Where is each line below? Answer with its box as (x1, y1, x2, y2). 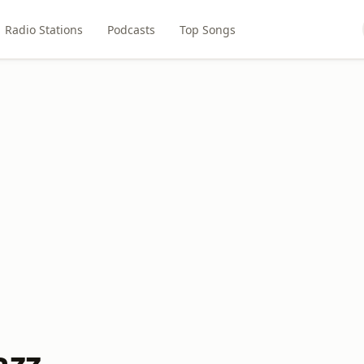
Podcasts (107, 21, 156, 37)
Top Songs (180, 21, 236, 37)
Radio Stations (5, 21, 84, 37)
